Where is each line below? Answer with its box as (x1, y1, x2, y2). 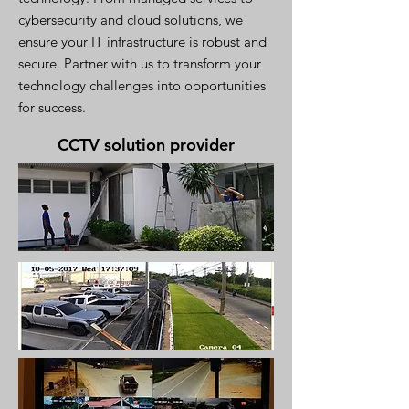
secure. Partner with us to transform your (18, 55, 261, 72)
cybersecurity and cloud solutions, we (18, 11, 243, 28)
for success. (18, 99, 86, 116)
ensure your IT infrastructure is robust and (18, 33, 267, 50)
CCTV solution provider (58, 134, 235, 155)
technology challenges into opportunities (18, 77, 266, 94)
